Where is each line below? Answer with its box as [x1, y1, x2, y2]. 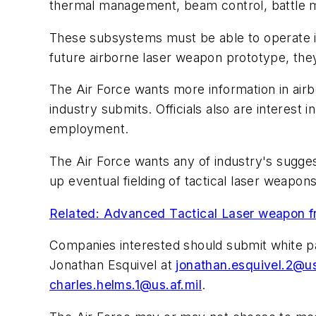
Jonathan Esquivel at [49, 257, 176, 273]
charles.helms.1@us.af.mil [49, 277, 202, 293]
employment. [49, 121, 129, 137]
